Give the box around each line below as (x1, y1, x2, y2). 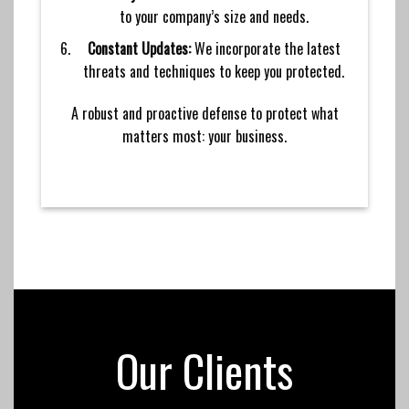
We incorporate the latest (190, 37, 341, 59)
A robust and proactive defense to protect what (70, 101, 339, 124)
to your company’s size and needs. (119, 5, 309, 28)
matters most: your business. (122, 124, 287, 147)
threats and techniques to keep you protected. (83, 59, 345, 82)
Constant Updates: (87, 37, 191, 59)
